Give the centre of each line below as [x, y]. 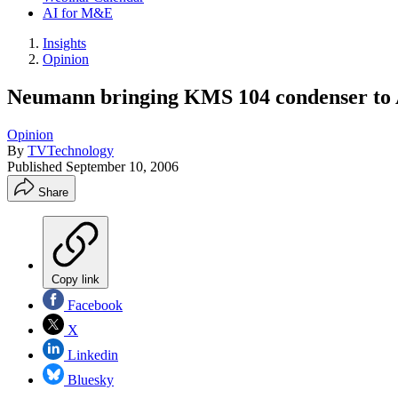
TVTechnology [71, 150]
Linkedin [91, 354]
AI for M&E [78, 13]
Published [36, 166]
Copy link [76, 279]
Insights [64, 43]
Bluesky [89, 379]
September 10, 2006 [122, 166]
